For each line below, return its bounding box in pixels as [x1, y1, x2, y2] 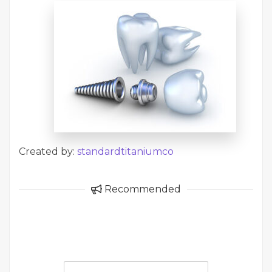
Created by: [19, 146, 77, 158]
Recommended [102, 183, 181, 195]
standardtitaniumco [77, 146, 174, 158]
